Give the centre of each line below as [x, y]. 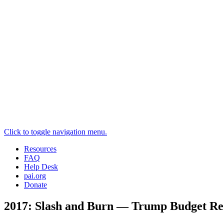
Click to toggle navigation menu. [55, 132]
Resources [40, 149]
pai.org [35, 176]
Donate [35, 185]
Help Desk [41, 167]
